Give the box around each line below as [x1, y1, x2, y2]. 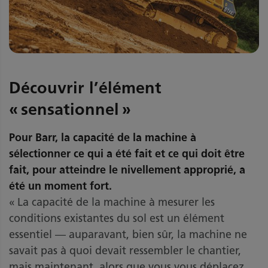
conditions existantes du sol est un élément [9, 211, 224, 225]
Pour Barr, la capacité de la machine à [9, 130, 196, 144]
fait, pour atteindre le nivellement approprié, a [9, 163, 245, 176]
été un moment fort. [9, 179, 112, 193]
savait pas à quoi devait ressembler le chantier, [9, 243, 241, 257]
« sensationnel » [9, 99, 131, 120]
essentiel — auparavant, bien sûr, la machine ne [9, 227, 247, 241]
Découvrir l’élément [9, 78, 162, 98]
